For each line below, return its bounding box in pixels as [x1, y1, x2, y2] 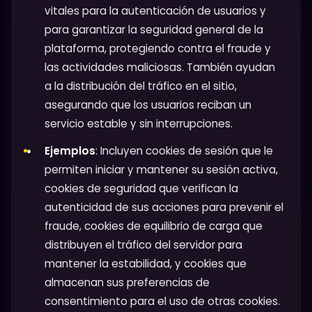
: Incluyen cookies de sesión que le [95, 143, 273, 158]
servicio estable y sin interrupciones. [45, 116, 233, 131]
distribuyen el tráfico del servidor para [45, 237, 242, 252]
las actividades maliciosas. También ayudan [45, 59, 275, 75]
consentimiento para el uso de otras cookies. [45, 293, 280, 309]
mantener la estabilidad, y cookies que [45, 256, 247, 271]
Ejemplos [45, 143, 95, 158]
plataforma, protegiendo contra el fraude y [45, 40, 271, 56]
